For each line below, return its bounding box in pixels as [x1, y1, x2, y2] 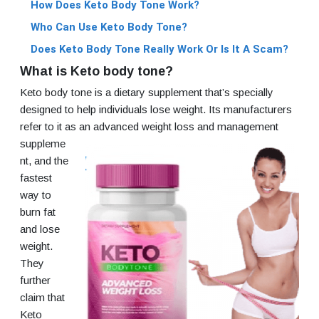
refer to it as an [20, 120, 93, 133]
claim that [20, 291, 65, 304]
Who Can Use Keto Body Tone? [31, 21, 187, 34]
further [20, 274, 51, 287]
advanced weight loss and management [93, 120, 278, 133]
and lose [20, 223, 60, 236]
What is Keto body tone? [20, 64, 173, 79]
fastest [20, 172, 52, 184]
